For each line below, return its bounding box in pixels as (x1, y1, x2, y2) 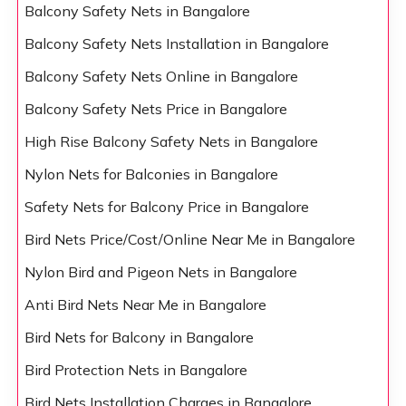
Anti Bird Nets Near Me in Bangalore (24, 295, 266, 314)
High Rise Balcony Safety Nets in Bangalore (24, 132, 318, 151)
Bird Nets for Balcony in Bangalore (24, 328, 254, 347)
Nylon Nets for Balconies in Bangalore (24, 165, 278, 184)
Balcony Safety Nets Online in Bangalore (24, 67, 298, 86)
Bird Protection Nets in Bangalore (24, 361, 247, 380)
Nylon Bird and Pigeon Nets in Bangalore (24, 263, 297, 282)
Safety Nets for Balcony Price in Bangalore (24, 198, 309, 217)
